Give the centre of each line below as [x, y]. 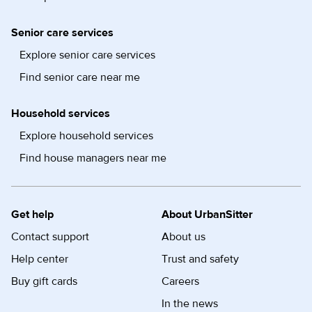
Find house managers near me [93, 158]
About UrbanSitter [207, 215]
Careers [180, 282]
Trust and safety [200, 259]
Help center [40, 259]
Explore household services [86, 136]
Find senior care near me [80, 78]
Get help [32, 215]
